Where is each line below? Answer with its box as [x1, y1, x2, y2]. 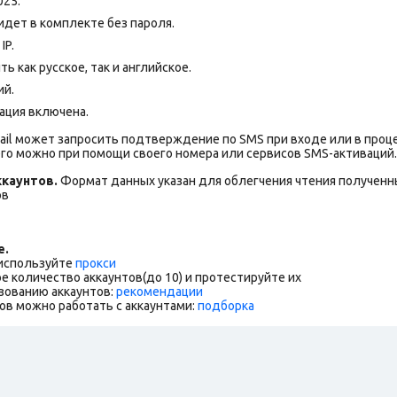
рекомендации [116, 284, 203, 299]
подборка [198, 298, 254, 313]
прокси [75, 255, 116, 270]
